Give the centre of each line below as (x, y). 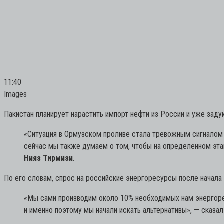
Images (15, 94)
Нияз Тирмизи (48, 158)
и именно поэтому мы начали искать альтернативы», (108, 210)
